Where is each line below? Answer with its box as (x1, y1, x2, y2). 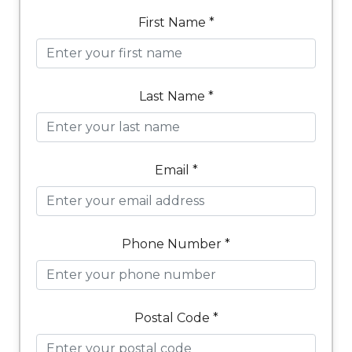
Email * (154, 163, 198, 178)
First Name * (137, 15, 214, 30)
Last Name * (138, 89, 214, 104)
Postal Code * (134, 310, 218, 325)
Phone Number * (122, 236, 230, 251)
